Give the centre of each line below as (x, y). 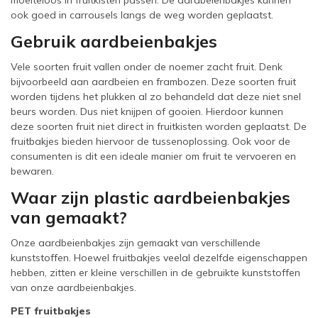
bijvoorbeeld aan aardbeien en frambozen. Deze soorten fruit (153, 82)
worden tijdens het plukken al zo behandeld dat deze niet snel (156, 97)
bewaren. (32, 171)
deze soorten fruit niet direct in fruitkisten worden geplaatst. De (159, 126)
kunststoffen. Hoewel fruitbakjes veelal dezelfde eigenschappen (159, 258)
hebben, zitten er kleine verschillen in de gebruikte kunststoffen (155, 273)
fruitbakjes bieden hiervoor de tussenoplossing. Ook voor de (150, 141)
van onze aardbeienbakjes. (73, 287)
